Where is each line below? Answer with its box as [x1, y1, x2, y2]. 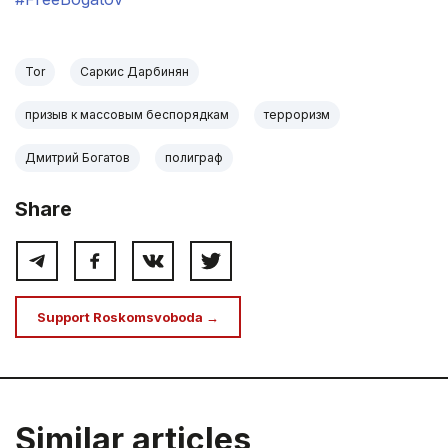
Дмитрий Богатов [25, 150, 130, 166]
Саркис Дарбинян [80, 64, 189, 80]
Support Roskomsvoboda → [37, 309, 219, 326]
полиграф [165, 150, 223, 166]
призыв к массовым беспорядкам [25, 107, 229, 123]
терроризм [264, 107, 330, 123]
